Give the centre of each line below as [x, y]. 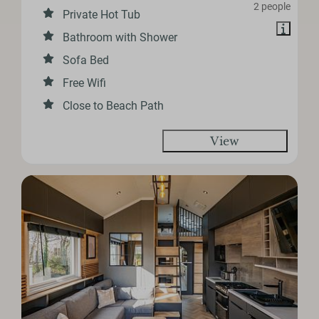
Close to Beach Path [114, 106]
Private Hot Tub [102, 15]
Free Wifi [85, 83]
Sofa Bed [86, 61]
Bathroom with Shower [120, 38]
